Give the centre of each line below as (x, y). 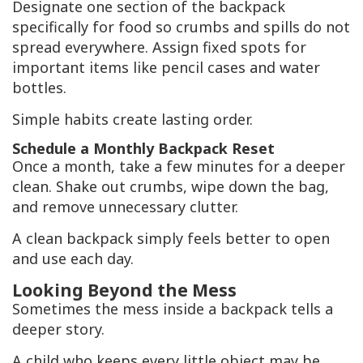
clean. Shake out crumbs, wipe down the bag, (171, 187)
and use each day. (73, 259)
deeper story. (58, 329)
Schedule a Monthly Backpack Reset (143, 149)
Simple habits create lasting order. (132, 120)
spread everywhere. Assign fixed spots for (159, 47)
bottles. (39, 88)
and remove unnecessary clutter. (125, 207)
